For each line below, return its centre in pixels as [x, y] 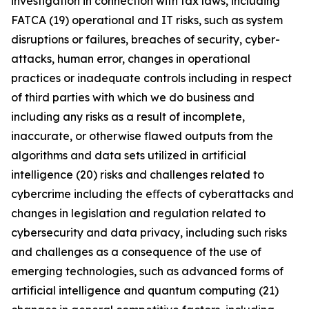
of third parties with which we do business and [133, 97]
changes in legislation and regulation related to [138, 213]
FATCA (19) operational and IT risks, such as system [147, 20]
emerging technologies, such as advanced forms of [147, 271]
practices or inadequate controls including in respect [151, 78]
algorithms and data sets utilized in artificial [129, 155]
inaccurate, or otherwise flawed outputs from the [142, 136]
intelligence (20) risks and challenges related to [138, 175]
